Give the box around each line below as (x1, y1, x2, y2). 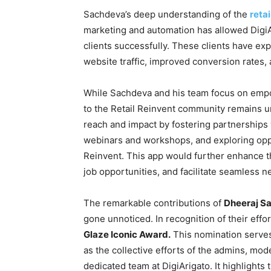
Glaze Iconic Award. (83, 229, 171, 241)
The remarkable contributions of (83, 197, 224, 209)
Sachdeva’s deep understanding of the (83, 8, 250, 21)
